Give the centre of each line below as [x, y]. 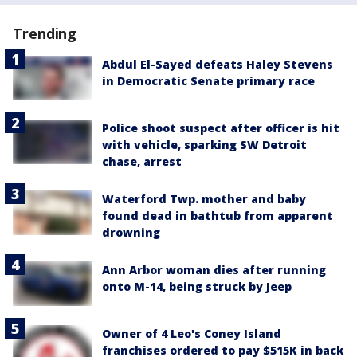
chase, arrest [142, 162]
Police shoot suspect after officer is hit [221, 128]
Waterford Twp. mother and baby [204, 199]
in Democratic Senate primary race [208, 80]
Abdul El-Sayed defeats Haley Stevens [218, 64]
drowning [131, 233]
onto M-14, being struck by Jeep [197, 287]
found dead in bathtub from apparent [218, 216]
